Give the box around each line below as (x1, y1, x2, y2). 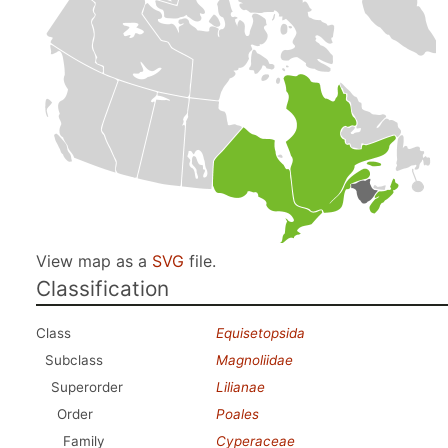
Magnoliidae (216, 352, 293, 368)
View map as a (36, 251, 152, 271)
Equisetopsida (216, 325, 305, 341)
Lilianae (216, 379, 265, 395)
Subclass (45, 352, 103, 368)
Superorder (51, 379, 123, 395)
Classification (36, 276, 169, 301)
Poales (216, 406, 259, 422)
